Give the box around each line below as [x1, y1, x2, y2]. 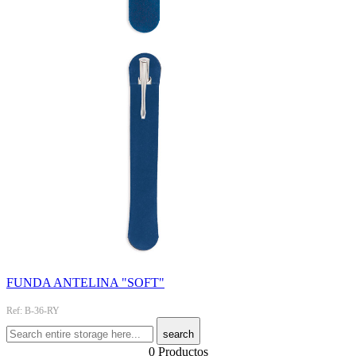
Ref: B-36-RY [6, 304, 60, 316]
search [163, 327, 194, 340]
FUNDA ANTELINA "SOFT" [6, 275, 164, 289]
